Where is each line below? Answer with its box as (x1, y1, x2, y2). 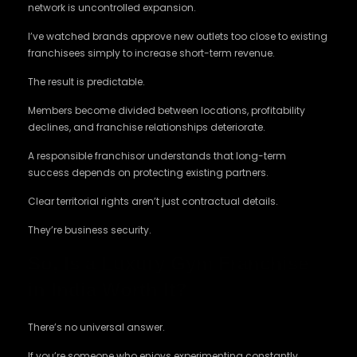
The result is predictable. (28, 75, 145, 88)
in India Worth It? (28, 279, 187, 300)
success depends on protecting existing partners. (28, 166, 269, 179)
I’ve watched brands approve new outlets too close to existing (28, 29, 328, 43)
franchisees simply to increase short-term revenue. (28, 46, 275, 60)
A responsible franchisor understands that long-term (28, 149, 286, 163)
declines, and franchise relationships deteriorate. (28, 120, 265, 134)
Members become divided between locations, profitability (28, 104, 305, 117)
